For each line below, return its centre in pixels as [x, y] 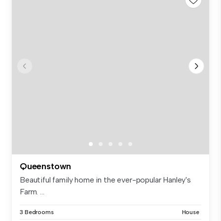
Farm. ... [32, 192]
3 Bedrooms [37, 212]
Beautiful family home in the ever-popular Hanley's [105, 180]
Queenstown [46, 166]
